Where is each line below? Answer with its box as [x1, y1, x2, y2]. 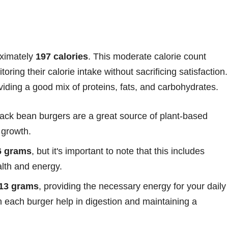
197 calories [36, 51, 88, 62]
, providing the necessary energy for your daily [39, 181, 226, 191]
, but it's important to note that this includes [32, 146, 205, 156]
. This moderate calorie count [88, 51, 206, 62]
